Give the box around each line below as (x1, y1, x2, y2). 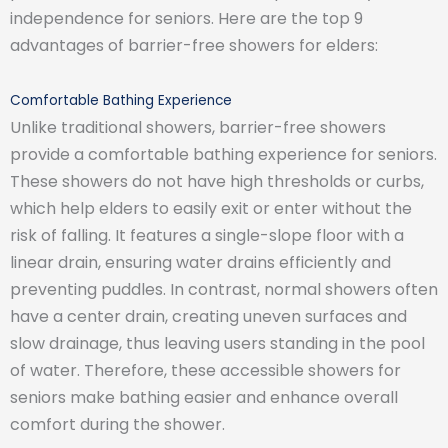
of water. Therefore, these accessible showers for (10, 358, 401, 382)
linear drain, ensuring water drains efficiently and (10, 250, 391, 274)
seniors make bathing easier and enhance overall (10, 385, 398, 409)
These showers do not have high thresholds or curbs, (10, 169, 424, 193)
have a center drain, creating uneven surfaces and (10, 304, 407, 328)
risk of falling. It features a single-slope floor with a (10, 223, 404, 247)
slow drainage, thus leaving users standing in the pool (10, 331, 425, 355)
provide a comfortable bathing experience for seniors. (10, 142, 437, 166)
